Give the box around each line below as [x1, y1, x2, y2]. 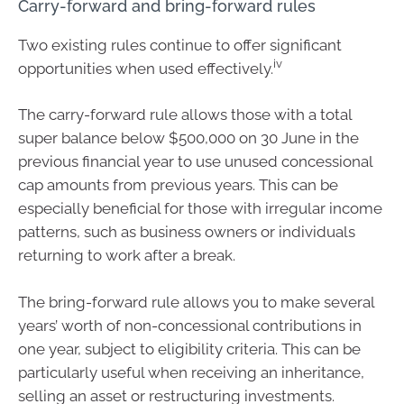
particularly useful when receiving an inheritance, [18, 363, 364, 381]
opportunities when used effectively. [18, 59, 273, 78]
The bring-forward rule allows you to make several [18, 292, 374, 311]
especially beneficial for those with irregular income [18, 199, 382, 217]
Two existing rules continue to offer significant [18, 35, 342, 54]
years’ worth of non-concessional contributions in [18, 316, 362, 335]
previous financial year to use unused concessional [18, 152, 372, 170]
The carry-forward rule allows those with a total [18, 106, 352, 124]
